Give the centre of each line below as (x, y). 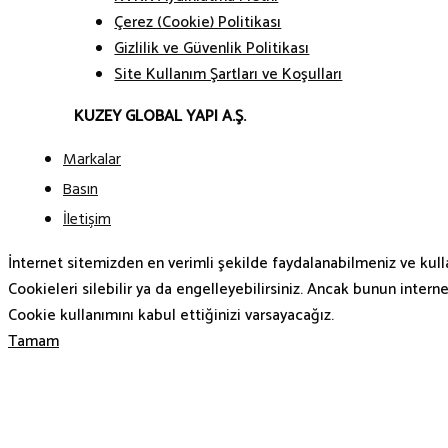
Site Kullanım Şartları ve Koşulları (228, 74)
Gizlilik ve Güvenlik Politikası (212, 48)
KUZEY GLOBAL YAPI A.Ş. (160, 116)
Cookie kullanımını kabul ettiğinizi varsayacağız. (171, 316)
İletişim (87, 220)
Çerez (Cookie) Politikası (198, 22)
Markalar (92, 160)
